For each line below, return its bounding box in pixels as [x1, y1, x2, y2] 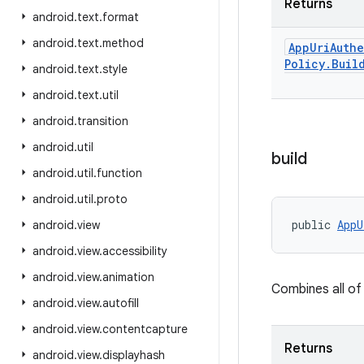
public [292, 217, 337, 232]
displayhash [102, 348, 165, 362]
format [102, 10, 139, 24]
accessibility [102, 244, 167, 258]
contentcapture [102, 322, 188, 336]
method [102, 36, 144, 50]
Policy [284, 56, 325, 71]
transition [77, 114, 128, 128]
